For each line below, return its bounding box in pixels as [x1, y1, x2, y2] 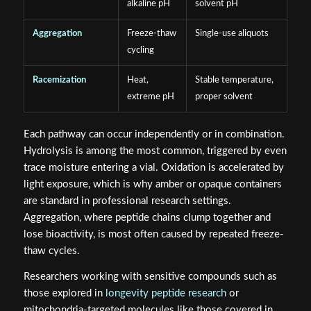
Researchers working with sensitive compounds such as [23, 271, 277, 282]
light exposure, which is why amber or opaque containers [23, 179, 282, 190]
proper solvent [194, 92, 253, 102]
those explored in [23, 287, 106, 299]
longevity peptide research [105, 287, 226, 299]
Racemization [32, 76, 86, 85]
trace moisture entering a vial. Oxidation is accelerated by [23, 162, 284, 174]
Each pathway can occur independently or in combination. [23, 129, 285, 140]
